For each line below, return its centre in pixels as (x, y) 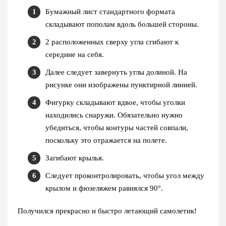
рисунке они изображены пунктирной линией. (121, 85)
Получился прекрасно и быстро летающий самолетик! (107, 211)
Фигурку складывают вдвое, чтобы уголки (115, 103)
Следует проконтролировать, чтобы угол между (125, 176)
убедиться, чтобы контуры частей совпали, (117, 128)
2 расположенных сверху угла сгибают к (112, 42)
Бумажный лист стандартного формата (110, 12)
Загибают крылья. (75, 158)
